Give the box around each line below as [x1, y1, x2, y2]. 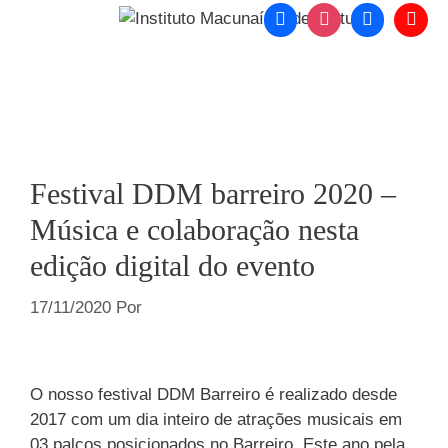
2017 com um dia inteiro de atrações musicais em [30, 410, 402, 430]
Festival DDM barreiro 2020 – [30, 177, 396, 211]
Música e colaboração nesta [30, 213, 359, 247]
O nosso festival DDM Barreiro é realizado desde [30, 385, 397, 405]
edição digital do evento [30, 249, 315, 283]
